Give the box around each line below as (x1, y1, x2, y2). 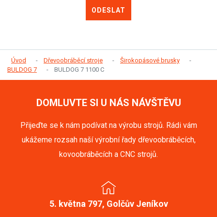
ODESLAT (92, 6, 125, 15)
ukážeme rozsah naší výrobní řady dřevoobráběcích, (21, 135, 196, 145)
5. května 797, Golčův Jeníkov (49, 199, 168, 209)
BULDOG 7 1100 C (53, 66, 104, 74)
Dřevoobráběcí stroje (44, 57, 103, 64)
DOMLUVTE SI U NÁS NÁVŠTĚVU (36, 97, 181, 109)
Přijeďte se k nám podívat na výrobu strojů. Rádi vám (20, 121, 197, 130)
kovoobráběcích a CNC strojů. (59, 150, 158, 159)
